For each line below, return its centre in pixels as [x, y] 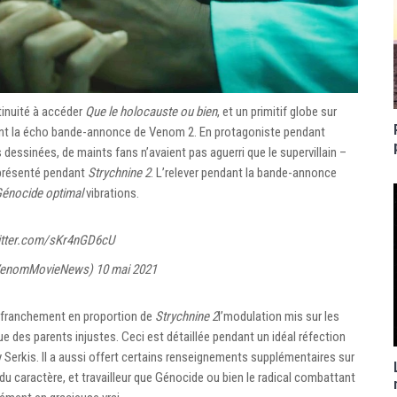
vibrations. [111, 193]
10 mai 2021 [126, 269]
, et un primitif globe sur [277, 111]
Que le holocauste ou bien [151, 111]
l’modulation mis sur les [279, 316]
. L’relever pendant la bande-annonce [244, 172]
